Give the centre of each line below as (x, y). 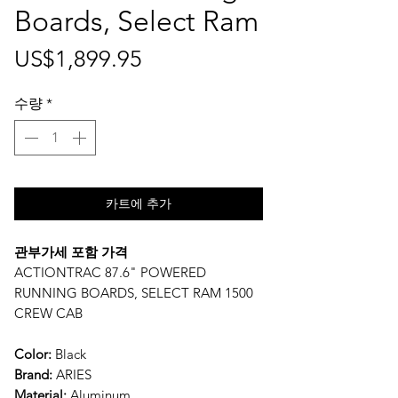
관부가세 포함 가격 (71, 251)
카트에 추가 (139, 203)
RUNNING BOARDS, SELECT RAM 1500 (134, 292)
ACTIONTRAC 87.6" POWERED (110, 272)
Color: (33, 354)
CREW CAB (48, 313)
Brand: (33, 374)
